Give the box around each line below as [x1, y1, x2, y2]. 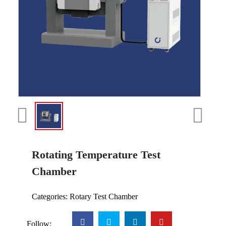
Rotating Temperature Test [32, 148, 160, 161]
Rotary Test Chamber [70, 192, 138, 201]
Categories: [32, 192, 70, 201]
